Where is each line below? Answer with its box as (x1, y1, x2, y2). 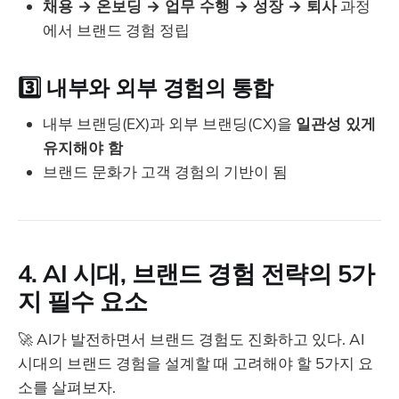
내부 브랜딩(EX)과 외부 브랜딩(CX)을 (43, 114, 296, 134)
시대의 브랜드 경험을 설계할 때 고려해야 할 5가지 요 (18, 354, 373, 373)
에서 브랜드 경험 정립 (43, 20, 190, 39)
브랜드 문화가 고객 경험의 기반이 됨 (43, 162, 288, 182)
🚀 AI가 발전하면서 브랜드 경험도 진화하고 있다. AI (18, 330, 364, 349)
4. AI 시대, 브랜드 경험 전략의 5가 (18, 257, 375, 289)
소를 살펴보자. (18, 378, 116, 397)
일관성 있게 (296, 114, 376, 134)
